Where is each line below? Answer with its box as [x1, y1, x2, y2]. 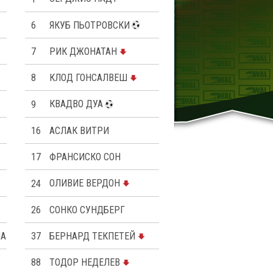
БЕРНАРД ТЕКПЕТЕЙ [49, 230, 135, 243]
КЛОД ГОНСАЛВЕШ [49, 72, 127, 84]
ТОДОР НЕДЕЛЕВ [49, 257, 120, 269]
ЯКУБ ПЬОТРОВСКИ [49, 19, 130, 31]
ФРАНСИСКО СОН [49, 151, 121, 163]
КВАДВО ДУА [49, 98, 103, 110]
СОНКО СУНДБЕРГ [49, 204, 125, 216]
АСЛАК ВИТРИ [49, 124, 109, 136]
